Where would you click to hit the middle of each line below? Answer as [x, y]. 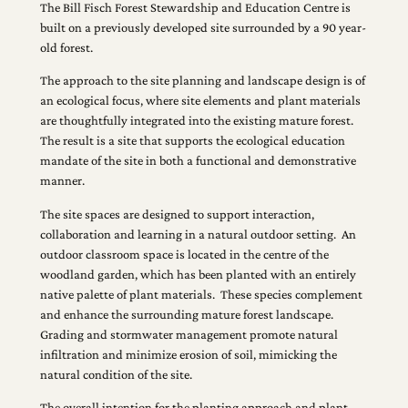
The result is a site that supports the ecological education [192, 141]
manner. [62, 181]
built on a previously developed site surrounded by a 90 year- [203, 27]
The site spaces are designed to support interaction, [177, 214]
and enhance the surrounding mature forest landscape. [188, 314]
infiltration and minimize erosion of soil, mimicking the [188, 354]
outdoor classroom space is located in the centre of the [184, 254]
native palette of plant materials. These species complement [201, 294]
